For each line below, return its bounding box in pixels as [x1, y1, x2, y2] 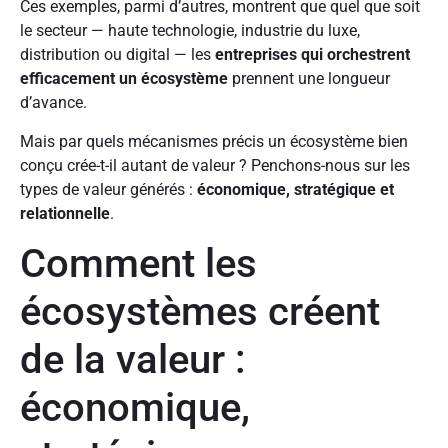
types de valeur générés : [20, 179, 197, 199]
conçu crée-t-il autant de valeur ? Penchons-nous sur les [20, 155, 410, 175]
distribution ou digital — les [20, 45, 215, 65]
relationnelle [20, 203, 110, 223]
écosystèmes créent [20, 288, 380, 336]
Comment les [20, 240, 257, 288]
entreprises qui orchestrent [215, 45, 410, 65]
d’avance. [20, 93, 91, 113]
